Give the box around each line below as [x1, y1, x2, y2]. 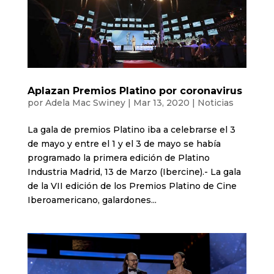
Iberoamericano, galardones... [27, 194, 157, 206]
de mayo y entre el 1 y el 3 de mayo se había [27, 138, 221, 149]
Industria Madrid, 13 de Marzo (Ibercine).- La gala [27, 166, 241, 177]
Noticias [197, 97, 234, 108]
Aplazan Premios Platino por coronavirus [27, 84, 242, 97]
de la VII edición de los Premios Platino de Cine [27, 180, 237, 191]
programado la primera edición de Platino [27, 152, 210, 163]
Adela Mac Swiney [45, 97, 125, 108]
